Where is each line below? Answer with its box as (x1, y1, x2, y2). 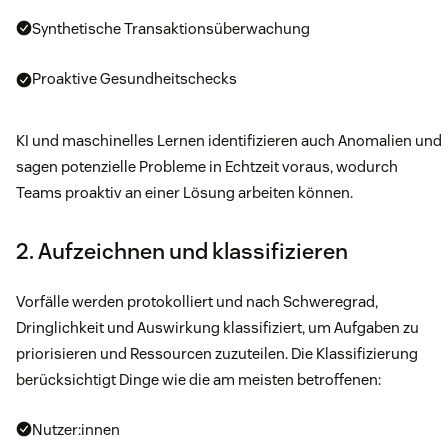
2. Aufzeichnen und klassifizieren (16, 237, 348, 266)
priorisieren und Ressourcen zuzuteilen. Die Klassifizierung (16, 344, 418, 364)
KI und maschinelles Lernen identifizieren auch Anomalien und (16, 131, 442, 151)
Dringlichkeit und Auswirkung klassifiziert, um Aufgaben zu (16, 318, 419, 338)
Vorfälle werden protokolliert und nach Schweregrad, (16, 292, 378, 312)
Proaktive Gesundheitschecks (32, 69, 237, 89)
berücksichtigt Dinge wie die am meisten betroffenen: (16, 370, 381, 390)
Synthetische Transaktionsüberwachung (32, 19, 310, 39)
